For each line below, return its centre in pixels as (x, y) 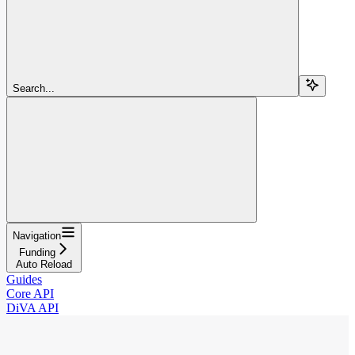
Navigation (37, 235)
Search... (34, 88)
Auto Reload (44, 264)
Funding (37, 252)
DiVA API (32, 307)
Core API (30, 293)
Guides (24, 279)
